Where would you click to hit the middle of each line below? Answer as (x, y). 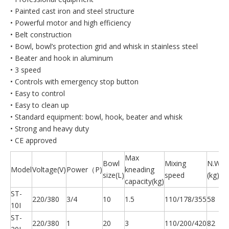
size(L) (113, 175)
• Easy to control (38, 94)
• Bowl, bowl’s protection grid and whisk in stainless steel (104, 47)
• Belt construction (41, 35)
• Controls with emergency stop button (74, 82)
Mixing (175, 164)
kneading (140, 170)
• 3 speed (26, 70)
